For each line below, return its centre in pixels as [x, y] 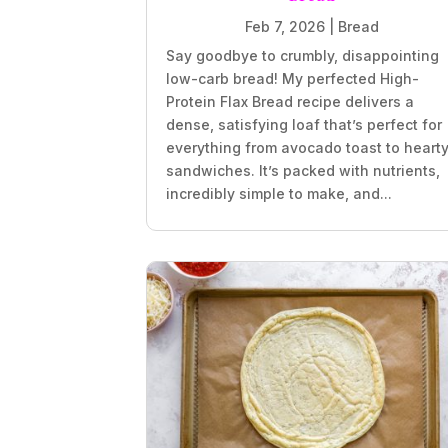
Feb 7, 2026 [284, 26]
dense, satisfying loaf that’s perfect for [304, 124]
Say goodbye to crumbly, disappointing [303, 55]
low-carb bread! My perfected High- [293, 78]
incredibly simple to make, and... [279, 193]
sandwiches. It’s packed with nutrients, [303, 170]
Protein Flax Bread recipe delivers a [290, 101]
